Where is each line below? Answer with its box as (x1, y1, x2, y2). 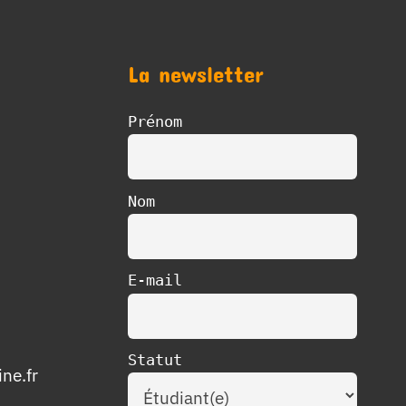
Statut (127, 351, 182, 369)
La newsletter (127, 60, 264, 87)
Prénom (127, 111, 182, 130)
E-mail (127, 271, 182, 290)
